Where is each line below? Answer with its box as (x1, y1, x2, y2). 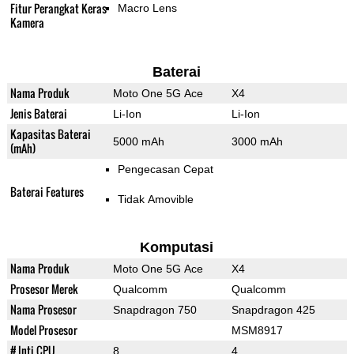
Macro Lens (117, 2, 177, 15)
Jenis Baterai (9, 105, 67, 122)
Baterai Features (9, 183, 84, 201)
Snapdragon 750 (112, 303, 197, 317)
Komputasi (140, 239, 214, 256)
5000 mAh (112, 135, 164, 149)
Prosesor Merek (9, 281, 78, 298)
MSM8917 (231, 324, 283, 337)
